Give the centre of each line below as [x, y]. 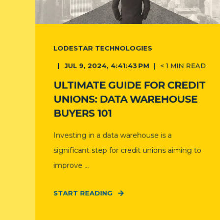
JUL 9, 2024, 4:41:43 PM [107, 66]
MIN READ [188, 66]
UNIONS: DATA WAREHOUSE [125, 99]
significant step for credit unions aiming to [127, 150]
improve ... [71, 165]
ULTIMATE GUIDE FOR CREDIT [129, 85]
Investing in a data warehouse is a [112, 135]
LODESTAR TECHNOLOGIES [103, 48]
